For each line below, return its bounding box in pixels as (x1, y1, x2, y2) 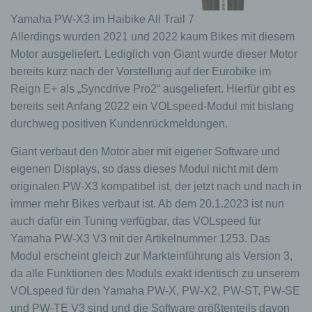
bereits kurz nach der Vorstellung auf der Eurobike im (10, 65, 271, 77)
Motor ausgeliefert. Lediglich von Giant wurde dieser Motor (10, 47, 297, 60)
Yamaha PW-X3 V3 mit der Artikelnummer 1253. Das (10, 232, 270, 244)
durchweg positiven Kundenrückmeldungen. (10, 117, 228, 130)
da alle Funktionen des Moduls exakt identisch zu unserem (10, 267, 299, 279)
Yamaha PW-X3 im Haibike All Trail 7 (10, 13, 194, 25)
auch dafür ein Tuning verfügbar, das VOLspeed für (10, 214, 261, 227)
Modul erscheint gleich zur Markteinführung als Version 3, (10, 249, 292, 262)
